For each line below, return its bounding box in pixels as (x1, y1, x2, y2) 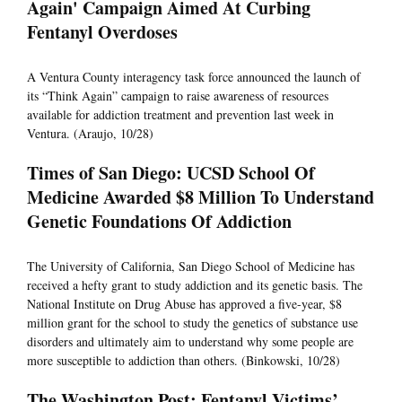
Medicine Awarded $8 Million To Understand (27, 184, 374, 211)
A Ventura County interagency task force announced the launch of (27, 68, 361, 86)
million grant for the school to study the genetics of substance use (27, 314, 358, 332)
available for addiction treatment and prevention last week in (27, 106, 334, 124)
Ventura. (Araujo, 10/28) (27, 125, 153, 143)
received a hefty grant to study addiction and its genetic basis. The (27, 276, 363, 294)
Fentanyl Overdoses (27, 19, 178, 46)
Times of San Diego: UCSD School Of (27, 160, 315, 187)
